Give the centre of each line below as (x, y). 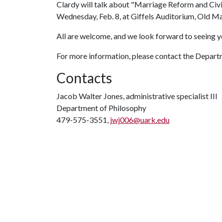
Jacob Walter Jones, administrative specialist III (137, 96)
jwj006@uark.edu (140, 120)
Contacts (84, 78)
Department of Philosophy (101, 108)
